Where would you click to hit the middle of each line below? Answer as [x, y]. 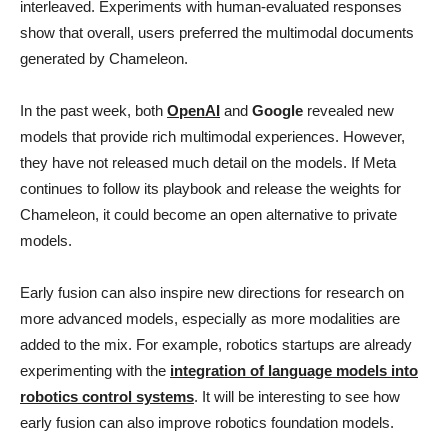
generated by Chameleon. [104, 58]
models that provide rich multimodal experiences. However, [212, 136]
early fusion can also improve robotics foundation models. [207, 422]
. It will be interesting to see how [297, 396]
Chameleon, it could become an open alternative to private [208, 214]
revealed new [348, 110]
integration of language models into [294, 370]
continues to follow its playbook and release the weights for [210, 188]
